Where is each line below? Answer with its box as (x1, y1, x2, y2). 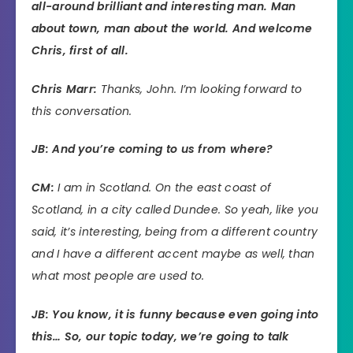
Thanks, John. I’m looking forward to (97, 80, 303, 97)
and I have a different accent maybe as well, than (32, 246, 315, 262)
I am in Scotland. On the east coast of (54, 180, 272, 196)
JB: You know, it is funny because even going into (32, 307, 319, 323)
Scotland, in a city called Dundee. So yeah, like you (32, 202, 319, 218)
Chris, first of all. (32, 42, 129, 58)
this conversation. (32, 102, 132, 119)
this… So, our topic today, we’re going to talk (32, 329, 289, 345)
